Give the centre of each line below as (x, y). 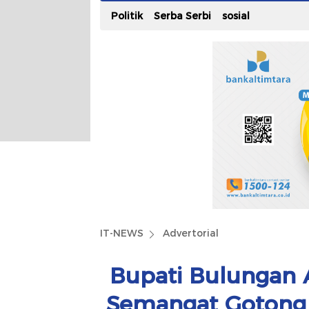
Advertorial (191, 233)
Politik (127, 16)
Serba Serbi (182, 16)
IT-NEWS (122, 233)
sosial (236, 16)
